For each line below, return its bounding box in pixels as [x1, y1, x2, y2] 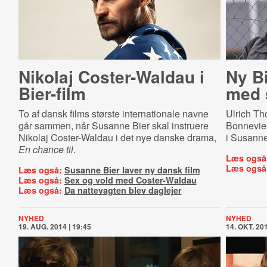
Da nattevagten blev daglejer [64, 184, 182, 196]
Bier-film [18, 81, 86, 105]
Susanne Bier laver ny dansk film [64, 164, 200, 176]
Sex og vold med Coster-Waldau [64, 174, 197, 186]
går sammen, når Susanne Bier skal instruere [18, 119, 209, 132]
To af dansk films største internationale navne [18, 107, 209, 120]
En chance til [18, 142, 73, 156]
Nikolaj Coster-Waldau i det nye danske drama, [18, 131, 216, 144]
